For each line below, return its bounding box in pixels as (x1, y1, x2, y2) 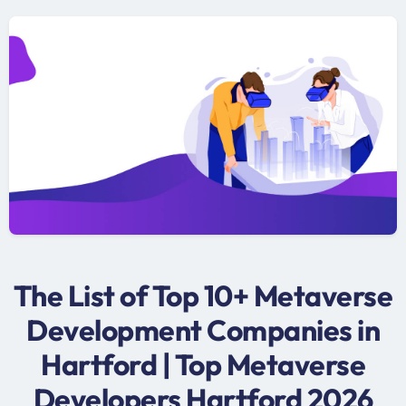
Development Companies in (26, 311, 380, 348)
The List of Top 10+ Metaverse (13, 276, 393, 314)
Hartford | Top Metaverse (41, 345, 365, 382)
